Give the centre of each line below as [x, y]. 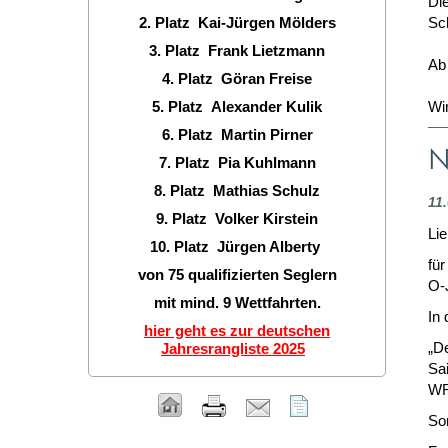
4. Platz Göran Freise [237, 78]
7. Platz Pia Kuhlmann [237, 162]
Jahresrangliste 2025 [233, 348]
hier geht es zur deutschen [237, 330]
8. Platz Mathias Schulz [237, 190]
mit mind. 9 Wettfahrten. [237, 302]
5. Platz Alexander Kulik [237, 106]
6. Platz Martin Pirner [237, 134]
